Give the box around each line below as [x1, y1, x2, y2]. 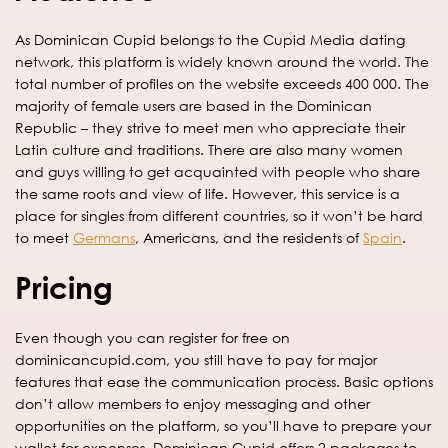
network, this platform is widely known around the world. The [15, 52, 429, 70]
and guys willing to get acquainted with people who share [15, 162, 420, 180]
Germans [73, 228, 135, 246]
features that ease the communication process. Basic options [15, 372, 433, 390]
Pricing [15, 268, 113, 306]
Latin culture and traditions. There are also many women [15, 140, 403, 158]
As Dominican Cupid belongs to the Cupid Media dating [15, 30, 405, 48]
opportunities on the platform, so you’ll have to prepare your [15, 416, 431, 434]
